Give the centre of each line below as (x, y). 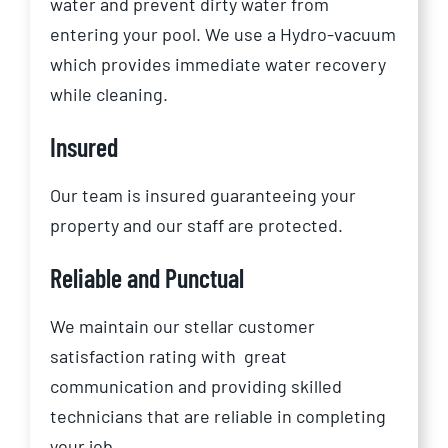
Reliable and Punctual (147, 278)
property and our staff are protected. (196, 225)
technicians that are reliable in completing (218, 416)
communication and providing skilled (196, 386)
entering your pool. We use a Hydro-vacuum (223, 34)
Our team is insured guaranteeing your (203, 195)
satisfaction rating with (143, 356)
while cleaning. (109, 94)
